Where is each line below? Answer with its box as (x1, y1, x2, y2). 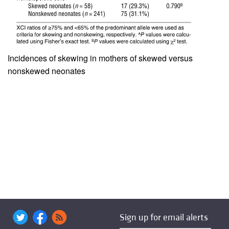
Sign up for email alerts (120, 212, 208, 224)
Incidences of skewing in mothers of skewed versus (8, 52, 193, 64)
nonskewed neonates (8, 65, 85, 77)
